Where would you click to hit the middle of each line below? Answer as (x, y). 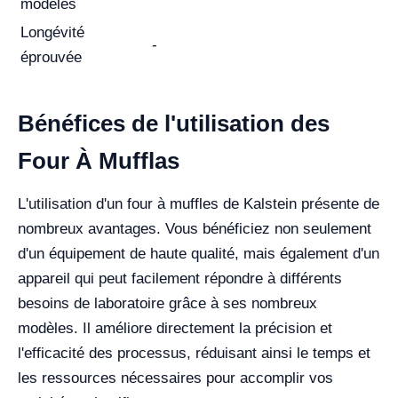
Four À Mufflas (99, 161)
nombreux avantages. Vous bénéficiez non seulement (195, 229)
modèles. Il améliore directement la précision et (175, 329)
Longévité (52, 33)
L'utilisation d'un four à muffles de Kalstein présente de (199, 204)
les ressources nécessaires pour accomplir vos (175, 378)
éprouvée (51, 58)
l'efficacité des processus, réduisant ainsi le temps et (194, 354)
